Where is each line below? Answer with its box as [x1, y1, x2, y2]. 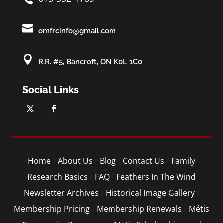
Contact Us [123, 155, 164, 167]
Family [171, 155, 195, 167]
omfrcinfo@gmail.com [38, 26, 116, 36]
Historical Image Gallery [105, 187, 195, 199]
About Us [58, 155, 93, 167]
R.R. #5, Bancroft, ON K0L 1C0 [38, 57, 142, 67]
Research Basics [27, 171, 88, 183]
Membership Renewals [97, 203, 182, 215]
